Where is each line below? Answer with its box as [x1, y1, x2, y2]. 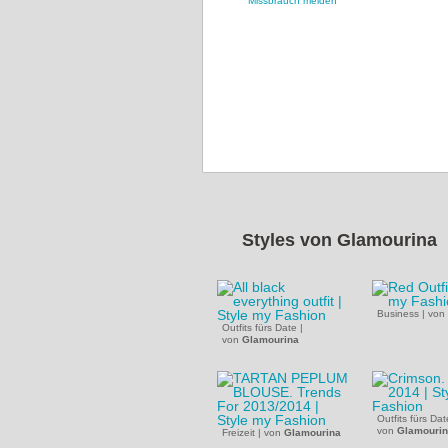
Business [377, 308, 419, 319]
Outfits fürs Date [222, 322, 297, 333]
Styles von [242, 230, 337, 250]
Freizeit [222, 427, 255, 438]
